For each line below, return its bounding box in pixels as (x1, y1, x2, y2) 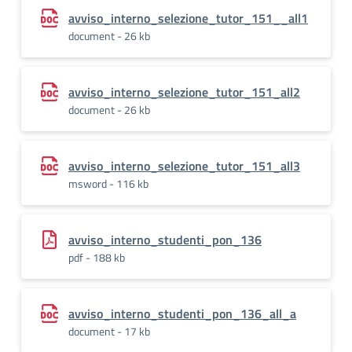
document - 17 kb (68, 323, 150, 339)
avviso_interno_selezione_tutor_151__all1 (68, 9, 308, 27)
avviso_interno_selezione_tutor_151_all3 (68, 156, 300, 175)
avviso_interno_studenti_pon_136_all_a (68, 304, 296, 323)
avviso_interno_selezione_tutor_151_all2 (68, 82, 300, 101)
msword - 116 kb (68, 175, 148, 192)
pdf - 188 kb (68, 249, 125, 266)
